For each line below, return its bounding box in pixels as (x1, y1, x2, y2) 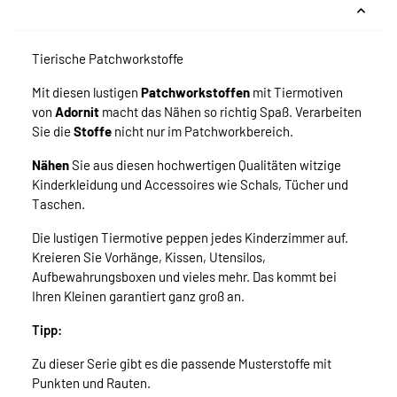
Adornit (55, 104, 99, 121)
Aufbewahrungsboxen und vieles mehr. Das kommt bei (32, 269, 337, 285)
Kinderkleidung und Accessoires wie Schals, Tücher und (32, 176, 348, 193)
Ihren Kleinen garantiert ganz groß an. (32, 288, 245, 305)
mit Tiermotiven (250, 84, 343, 101)
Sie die (32, 123, 74, 140)
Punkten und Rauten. (32, 375, 151, 392)
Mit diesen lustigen (32, 84, 141, 101)
